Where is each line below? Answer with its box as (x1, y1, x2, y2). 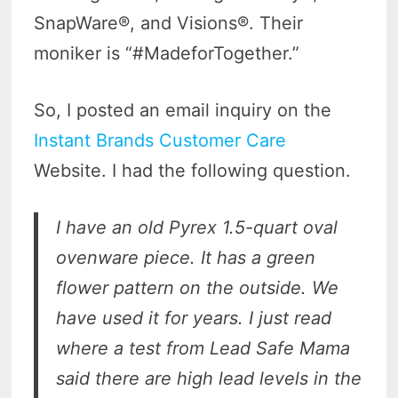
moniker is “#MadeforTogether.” (34, 43, 300, 65)
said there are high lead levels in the (56, 368, 362, 390)
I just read (249, 307, 332, 330)
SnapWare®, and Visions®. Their (34, 12, 304, 35)
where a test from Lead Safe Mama (56, 338, 351, 360)
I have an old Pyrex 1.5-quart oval (56, 217, 338, 239)
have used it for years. (56, 307, 244, 330)
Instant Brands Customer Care (34, 130, 287, 152)
